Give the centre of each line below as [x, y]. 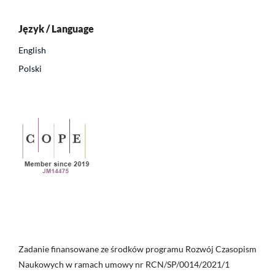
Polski [30, 69]
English [32, 50]
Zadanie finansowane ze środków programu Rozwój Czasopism [137, 249]
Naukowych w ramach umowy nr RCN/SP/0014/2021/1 [125, 265]
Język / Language [56, 29]
